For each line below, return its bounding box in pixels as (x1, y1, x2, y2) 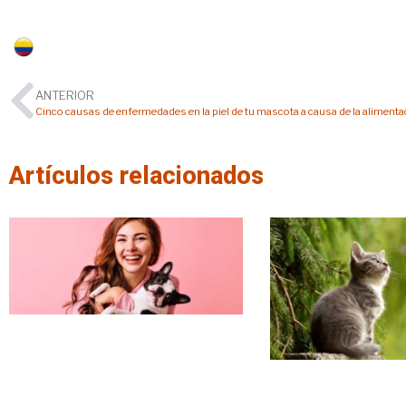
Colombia (37, 38, 104, 56)
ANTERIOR (35, 88, 94, 102)
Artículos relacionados (9, 161, 264, 191)
